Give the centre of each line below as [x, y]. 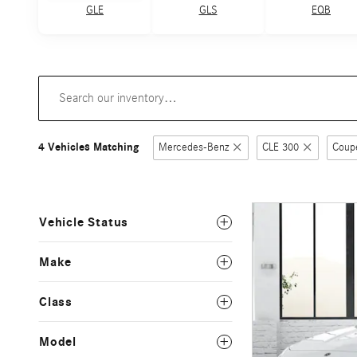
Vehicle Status [84, 222]
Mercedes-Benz [194, 147]
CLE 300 [280, 147]
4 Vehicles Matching [88, 147]
